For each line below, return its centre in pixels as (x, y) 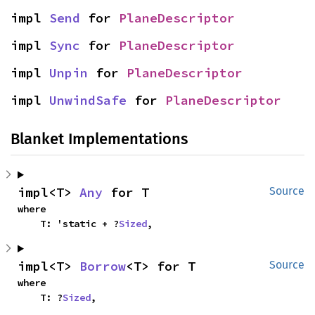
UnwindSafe (88, 100)
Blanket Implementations (99, 139)
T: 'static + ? (79, 223)
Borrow (103, 266)
